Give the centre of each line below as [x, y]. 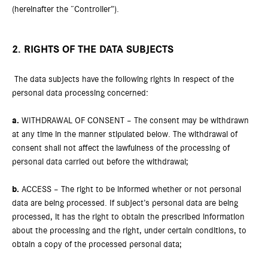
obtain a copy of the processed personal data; [97, 244]
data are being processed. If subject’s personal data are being [125, 203]
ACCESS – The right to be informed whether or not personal [130, 189]
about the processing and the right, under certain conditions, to [129, 231]
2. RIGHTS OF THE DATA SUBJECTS [93, 50]
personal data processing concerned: [80, 93]
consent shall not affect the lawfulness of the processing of [121, 148]
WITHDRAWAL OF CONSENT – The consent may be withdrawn [134, 121]
